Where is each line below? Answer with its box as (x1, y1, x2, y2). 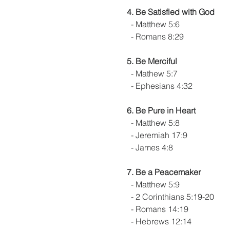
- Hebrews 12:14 (131, 216, 191, 226)
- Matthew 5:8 (127, 118, 180, 128)
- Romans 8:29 (127, 31, 184, 42)
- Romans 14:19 (127, 204, 188, 214)
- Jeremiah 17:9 (127, 130, 187, 140)
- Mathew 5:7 (127, 68, 178, 79)
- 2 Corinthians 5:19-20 (127, 191, 214, 202)
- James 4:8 (127, 142, 173, 152)
